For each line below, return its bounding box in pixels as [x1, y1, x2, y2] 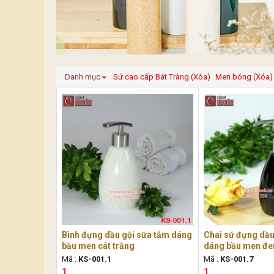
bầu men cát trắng [62, 240, 135, 251]
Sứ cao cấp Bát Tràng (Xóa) [113, 72, 210, 81]
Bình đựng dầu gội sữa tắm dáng [62, 229, 192, 240]
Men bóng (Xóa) [215, 72, 273, 81]
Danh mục [65, 72, 100, 81]
